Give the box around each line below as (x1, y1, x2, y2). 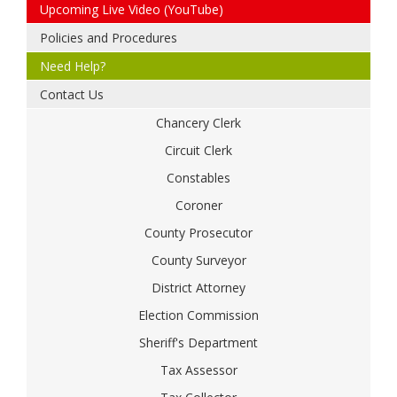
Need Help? (40, 58, 105, 74)
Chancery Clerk (156, 114, 241, 131)
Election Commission (138, 307, 259, 323)
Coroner (175, 197, 222, 214)
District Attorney (152, 279, 245, 296)
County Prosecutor (144, 224, 253, 241)
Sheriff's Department (139, 334, 258, 351)
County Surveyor (151, 252, 246, 269)
